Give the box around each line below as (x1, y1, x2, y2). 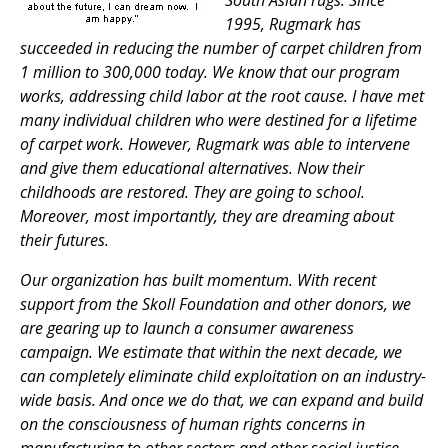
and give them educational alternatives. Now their (20, 157, 364, 180)
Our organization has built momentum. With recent (20, 269, 376, 292)
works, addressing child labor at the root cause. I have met (20, 85, 424, 108)
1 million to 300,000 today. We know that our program (20, 61, 400, 84)
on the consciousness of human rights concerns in (20, 413, 365, 436)
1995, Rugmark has (225, 13, 361, 36)
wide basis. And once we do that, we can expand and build (20, 389, 423, 412)
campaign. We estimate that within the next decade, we (20, 341, 402, 364)
